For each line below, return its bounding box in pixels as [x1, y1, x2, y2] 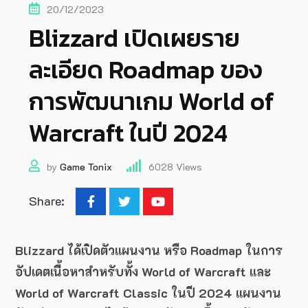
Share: [29, 192, 65, 210]
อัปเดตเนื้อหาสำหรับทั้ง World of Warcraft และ [15, 263, 271, 280]
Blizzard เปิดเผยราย [29, 19, 240, 57]
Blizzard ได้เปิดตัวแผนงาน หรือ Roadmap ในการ [15, 242, 283, 259]
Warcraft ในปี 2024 [29, 114, 228, 152]
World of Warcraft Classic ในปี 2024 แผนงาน [15, 285, 281, 302]
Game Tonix [60, 160, 112, 174]
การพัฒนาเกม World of [29, 82, 274, 120]
